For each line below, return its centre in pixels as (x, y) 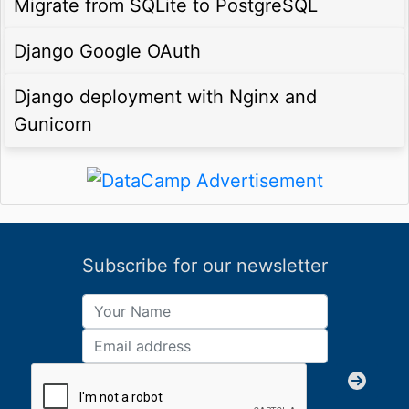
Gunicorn (53, 125)
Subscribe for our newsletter (204, 265)
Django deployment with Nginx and (165, 97)
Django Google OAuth (107, 52)
